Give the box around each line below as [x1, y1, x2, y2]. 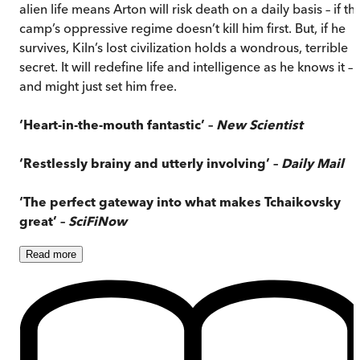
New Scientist [216, 117, 303, 133]
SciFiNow [68, 213, 127, 230]
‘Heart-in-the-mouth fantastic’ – [19, 117, 216, 133]
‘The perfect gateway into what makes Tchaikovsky [19, 194, 341, 211]
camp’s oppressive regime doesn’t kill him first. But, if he [19, 20, 346, 37]
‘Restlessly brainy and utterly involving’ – [19, 155, 281, 172]
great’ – [19, 213, 68, 230]
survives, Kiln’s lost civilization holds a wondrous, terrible [19, 39, 348, 56]
